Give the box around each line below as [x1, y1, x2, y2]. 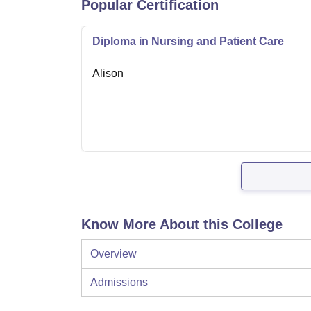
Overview [90, 248, 137, 260]
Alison [92, 67, 124, 80]
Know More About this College [81, 217, 283, 233]
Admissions [90, 276, 148, 289]
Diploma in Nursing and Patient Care [92, 35, 284, 48]
